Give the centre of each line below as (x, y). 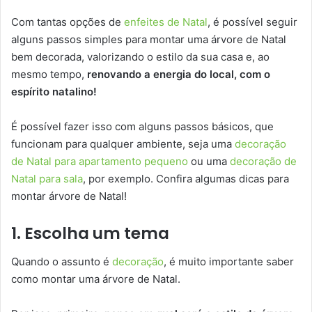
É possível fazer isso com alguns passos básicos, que (142, 127)
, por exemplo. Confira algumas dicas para (186, 179)
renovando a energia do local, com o (179, 75)
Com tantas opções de (68, 22)
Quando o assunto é (62, 261)
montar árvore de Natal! (69, 196)
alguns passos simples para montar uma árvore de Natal (149, 40)
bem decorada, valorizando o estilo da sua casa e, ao (140, 57)
